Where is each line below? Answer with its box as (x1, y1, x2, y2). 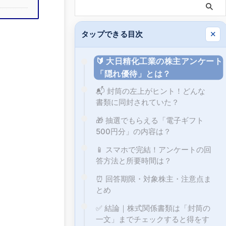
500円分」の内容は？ (96, 126, 171, 136)
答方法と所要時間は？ (96, 155, 172, 165)
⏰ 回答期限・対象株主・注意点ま (96, 174, 211, 184)
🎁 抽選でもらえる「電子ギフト (96, 115, 204, 125)
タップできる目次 (81, 29, 143, 39)
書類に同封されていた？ (96, 97, 179, 107)
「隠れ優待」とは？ (96, 68, 171, 79)
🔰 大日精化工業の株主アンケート (96, 55, 223, 67)
